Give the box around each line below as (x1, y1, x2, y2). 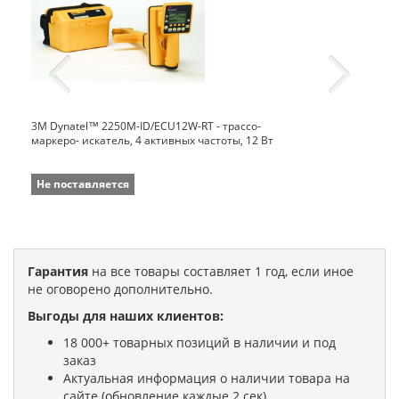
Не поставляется (37, 175, 129, 191)
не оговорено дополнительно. (28, 280, 213, 297)
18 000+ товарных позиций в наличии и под (63, 333, 336, 351)
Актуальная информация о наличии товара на (63, 369, 350, 387)
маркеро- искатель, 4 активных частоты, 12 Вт (31, 132, 273, 148)
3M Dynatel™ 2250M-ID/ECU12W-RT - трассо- (31, 118, 261, 134)
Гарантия (28, 262, 88, 280)
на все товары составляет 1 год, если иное (88, 262, 354, 280)
